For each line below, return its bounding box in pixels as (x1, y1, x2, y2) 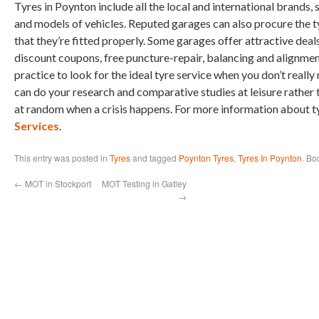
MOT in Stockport (23, 177, 91, 189)
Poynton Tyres (179, 152, 234, 164)
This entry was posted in (14, 152, 110, 164)
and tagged (130, 152, 179, 164)
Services (14, 119, 59, 132)
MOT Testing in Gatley (102, 177, 187, 189)
